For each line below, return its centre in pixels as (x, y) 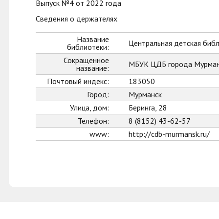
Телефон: (93, 121)
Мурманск (145, 94)
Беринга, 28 (148, 108)
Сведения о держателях (77, 19)
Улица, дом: (89, 108)
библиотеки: (88, 47)
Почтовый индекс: (78, 81)
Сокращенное (86, 60)
